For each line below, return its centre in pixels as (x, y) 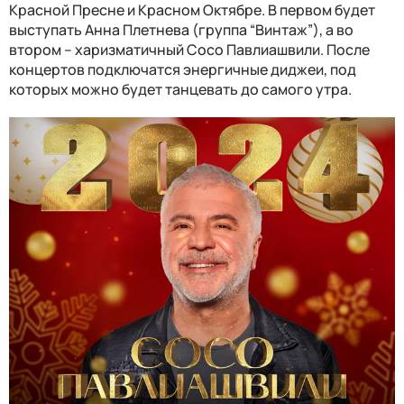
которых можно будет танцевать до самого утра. (180, 90)
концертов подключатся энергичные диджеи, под (183, 70)
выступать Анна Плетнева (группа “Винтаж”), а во (181, 30)
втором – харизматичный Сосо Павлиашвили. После (189, 50)
